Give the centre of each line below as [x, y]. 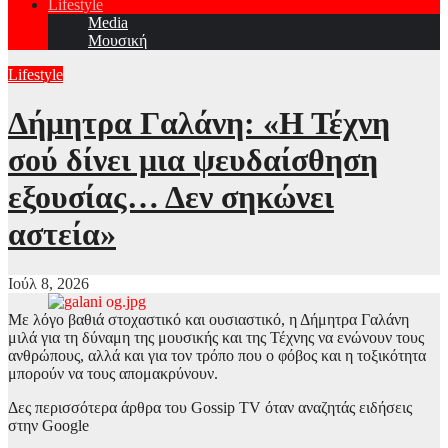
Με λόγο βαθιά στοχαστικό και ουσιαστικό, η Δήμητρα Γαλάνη [208, 319]
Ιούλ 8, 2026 [48, 283]
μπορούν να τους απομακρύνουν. [113, 373]
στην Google [48, 425]
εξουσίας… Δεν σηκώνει [171, 197]
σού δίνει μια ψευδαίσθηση [193, 160]
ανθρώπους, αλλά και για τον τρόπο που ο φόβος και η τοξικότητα [217, 355]
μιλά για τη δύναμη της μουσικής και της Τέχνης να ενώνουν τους [216, 337]
